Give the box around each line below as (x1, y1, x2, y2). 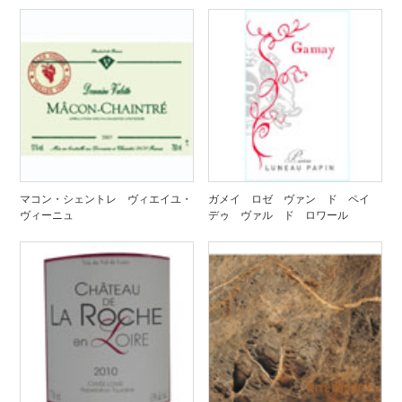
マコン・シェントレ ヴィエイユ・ (20, 192, 193, 206)
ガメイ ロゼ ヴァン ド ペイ (208, 192, 381, 206)
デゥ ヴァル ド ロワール (208, 208, 349, 223)
